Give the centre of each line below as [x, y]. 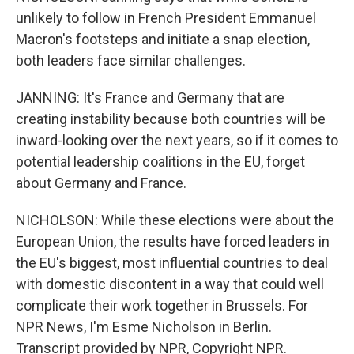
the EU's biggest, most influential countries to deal [172, 263]
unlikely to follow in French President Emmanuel [166, 18]
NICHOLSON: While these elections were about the [175, 220]
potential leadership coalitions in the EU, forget [160, 162]
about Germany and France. [101, 183]
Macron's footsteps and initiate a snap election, [163, 40]
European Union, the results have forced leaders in [173, 242]
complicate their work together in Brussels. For [162, 306]
